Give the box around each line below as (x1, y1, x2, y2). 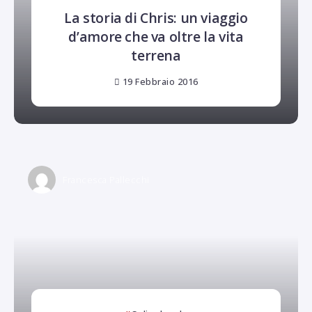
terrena (131, 45, 181, 65)
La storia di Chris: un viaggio (64, 8, 248, 27)
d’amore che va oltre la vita (68, 26, 244, 46)
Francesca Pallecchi (63, 173, 150, 187)
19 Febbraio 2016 (122, 75, 198, 88)
